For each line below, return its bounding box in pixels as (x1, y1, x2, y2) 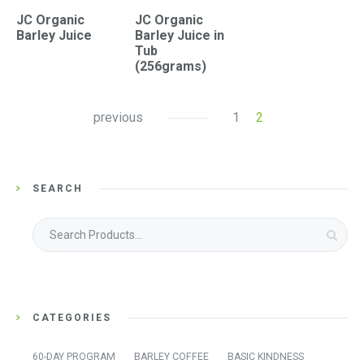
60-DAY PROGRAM (32, 350, 115, 362)
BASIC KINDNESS (227, 350, 304, 362)
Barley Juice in (134, 27, 224, 43)
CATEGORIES (32, 311, 111, 323)
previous (93, 109, 143, 125)
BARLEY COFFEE (134, 350, 209, 362)
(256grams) (134, 58, 206, 74)
